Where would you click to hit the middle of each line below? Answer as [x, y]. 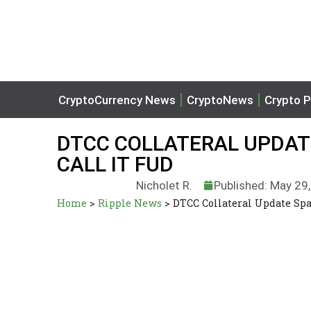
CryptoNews [220, 100]
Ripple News [130, 203]
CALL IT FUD [115, 164]
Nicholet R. [164, 185]
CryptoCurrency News [117, 100]
